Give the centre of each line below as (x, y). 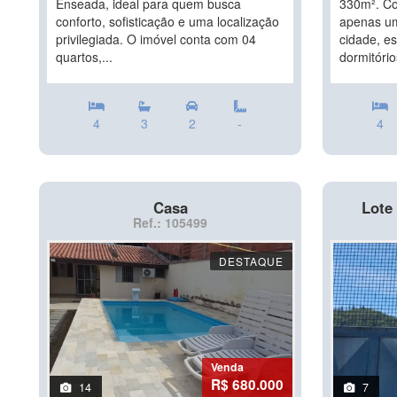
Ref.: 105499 (170, 222)
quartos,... (84, 57)
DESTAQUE (251, 261)
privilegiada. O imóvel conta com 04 (156, 39)
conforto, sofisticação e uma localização (167, 21)
